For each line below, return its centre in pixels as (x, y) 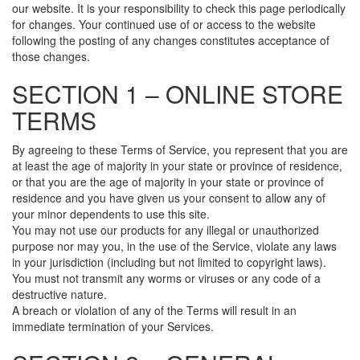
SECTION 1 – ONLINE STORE (178, 94)
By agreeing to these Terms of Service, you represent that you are (180, 149)
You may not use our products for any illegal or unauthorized (166, 230)
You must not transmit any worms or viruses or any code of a (166, 278)
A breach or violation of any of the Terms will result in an (154, 310)
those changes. (51, 56)
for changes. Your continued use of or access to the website (164, 24)
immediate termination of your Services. (113, 326)
